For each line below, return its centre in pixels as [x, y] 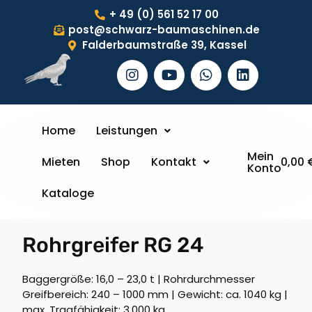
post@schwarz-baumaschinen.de [164, 30]
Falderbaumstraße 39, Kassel [164, 45]
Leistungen [126, 131]
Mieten [61, 162]
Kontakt [173, 162]
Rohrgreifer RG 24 [114, 245]
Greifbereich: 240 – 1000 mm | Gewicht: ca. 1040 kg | [155, 294]
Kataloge [68, 193]
